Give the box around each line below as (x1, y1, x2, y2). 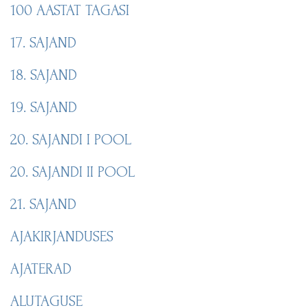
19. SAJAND (10, 98, 77, 115)
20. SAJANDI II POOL (10, 163, 135, 180)
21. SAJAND (10, 195, 76, 212)
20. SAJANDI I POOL (10, 131, 131, 148)
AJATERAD (10, 260, 71, 277)
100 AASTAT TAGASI (10, 1, 129, 19)
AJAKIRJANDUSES (10, 228, 113, 245)
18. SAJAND (10, 66, 77, 83)
